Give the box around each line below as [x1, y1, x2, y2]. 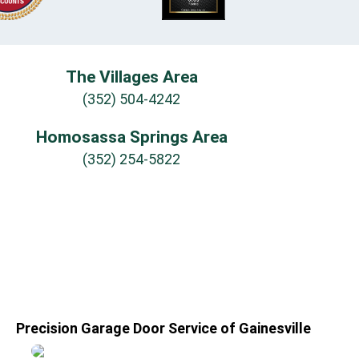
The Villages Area [65, 67, 198, 87]
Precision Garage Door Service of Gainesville [16, 319, 311, 337]
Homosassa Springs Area [35, 127, 228, 147]
